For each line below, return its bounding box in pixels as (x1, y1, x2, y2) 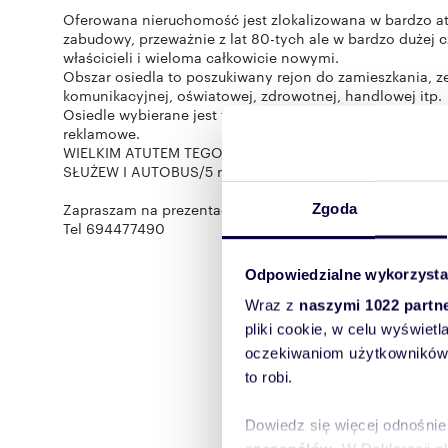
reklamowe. (63, 123, 140, 143)
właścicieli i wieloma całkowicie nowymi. (63, 47, 339, 67)
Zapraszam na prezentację (63, 199, 241, 219)
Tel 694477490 (63, 218, 165, 238)
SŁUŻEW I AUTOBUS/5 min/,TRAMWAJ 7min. (63, 161, 360, 181)
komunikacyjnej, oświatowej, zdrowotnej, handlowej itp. (63, 85, 442, 105)
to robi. (244, 368, 293, 386)
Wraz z (244, 296, 299, 314)
